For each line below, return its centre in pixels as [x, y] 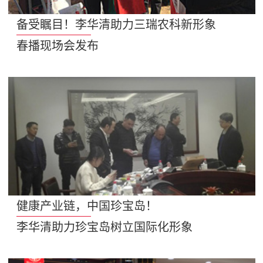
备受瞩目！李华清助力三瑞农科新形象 [117, 24]
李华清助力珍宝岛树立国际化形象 [105, 227]
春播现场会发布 [58, 45]
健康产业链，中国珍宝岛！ [87, 206]
